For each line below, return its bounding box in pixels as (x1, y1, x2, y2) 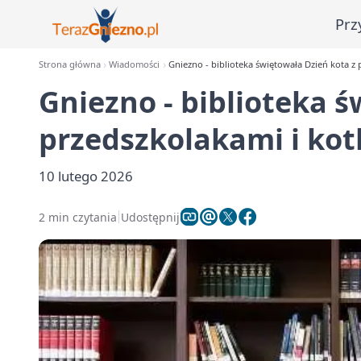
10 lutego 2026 (39, 167, 133, 185)
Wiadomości (109, 58, 160, 70)
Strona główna (39, 58, 101, 70)
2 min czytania (39, 209, 117, 225)
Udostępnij (121, 209, 180, 225)
